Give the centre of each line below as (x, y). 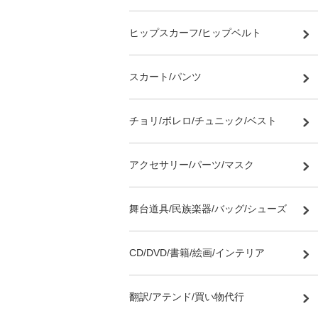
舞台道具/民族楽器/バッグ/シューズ (208, 208)
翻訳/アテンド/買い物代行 (187, 296)
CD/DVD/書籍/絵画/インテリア (197, 252)
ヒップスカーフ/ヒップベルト (195, 32)
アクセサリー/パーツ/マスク (192, 164)
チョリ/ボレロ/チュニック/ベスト (203, 120)
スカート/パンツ (165, 76)
